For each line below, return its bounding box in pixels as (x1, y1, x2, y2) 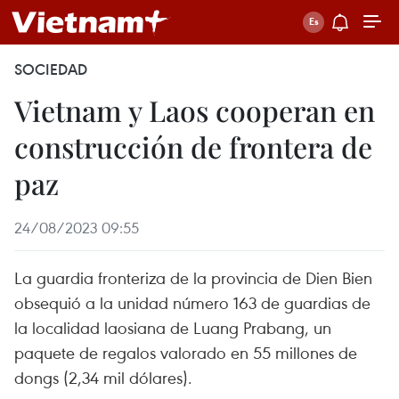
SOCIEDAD (14, 60, 87, 79)
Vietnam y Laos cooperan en (14, 91, 375, 129)
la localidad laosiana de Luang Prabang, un (14, 316, 331, 338)
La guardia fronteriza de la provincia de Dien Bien (14, 266, 372, 289)
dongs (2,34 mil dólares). (14, 366, 192, 388)
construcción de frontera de (14, 127, 372, 166)
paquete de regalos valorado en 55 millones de (14, 341, 357, 363)
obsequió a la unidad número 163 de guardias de (14, 291, 370, 313)
